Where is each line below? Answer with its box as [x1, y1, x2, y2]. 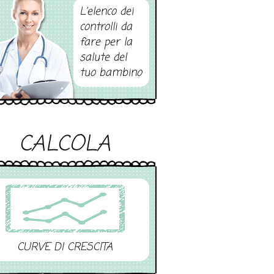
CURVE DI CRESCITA [17, 239, 113, 256]
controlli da [79, 19, 132, 36]
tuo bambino [79, 65, 142, 82]
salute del [79, 50, 127, 67]
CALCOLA [19, 128, 111, 161]
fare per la [79, 34, 132, 51]
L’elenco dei [79, 4, 133, 21]
